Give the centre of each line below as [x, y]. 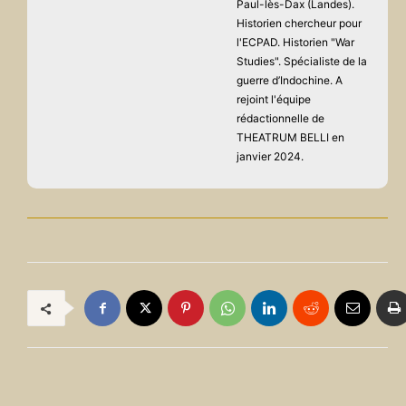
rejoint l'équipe [274, 100]
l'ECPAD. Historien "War [295, 43]
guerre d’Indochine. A [290, 81]
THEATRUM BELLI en [290, 138]
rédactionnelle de [280, 119]
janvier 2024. [270, 157]
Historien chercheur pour [299, 24]
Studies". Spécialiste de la [302, 62]
